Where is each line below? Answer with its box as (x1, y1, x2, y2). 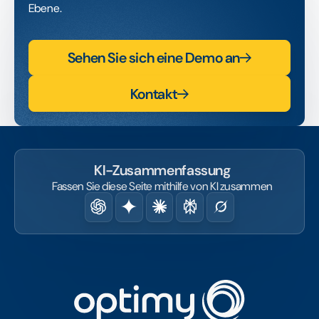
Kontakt (130, 84, 178, 103)
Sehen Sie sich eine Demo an (67, 48, 241, 67)
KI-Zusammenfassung (94, 161, 231, 180)
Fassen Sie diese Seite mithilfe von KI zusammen (52, 179, 273, 194)
